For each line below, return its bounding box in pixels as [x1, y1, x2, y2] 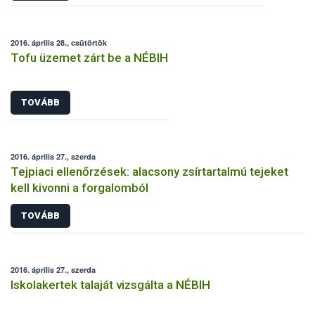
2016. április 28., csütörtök [11, 37, 107, 49]
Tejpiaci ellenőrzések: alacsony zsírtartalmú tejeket [11, 164, 288, 179]
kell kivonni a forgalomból [11, 180, 148, 195]
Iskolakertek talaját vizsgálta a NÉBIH [11, 278, 210, 292]
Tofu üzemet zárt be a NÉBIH [11, 51, 168, 65]
